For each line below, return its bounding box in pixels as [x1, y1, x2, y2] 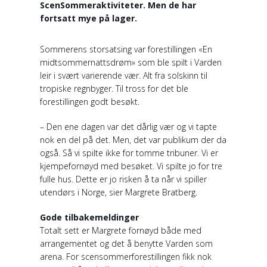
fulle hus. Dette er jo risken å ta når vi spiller [40, 173, 207, 185]
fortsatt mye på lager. [40, 12, 138, 24]
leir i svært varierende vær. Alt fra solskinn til [40, 69, 208, 81]
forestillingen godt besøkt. [40, 95, 140, 107]
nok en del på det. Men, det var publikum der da [40, 133, 227, 145]
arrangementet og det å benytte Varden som [40, 237, 213, 249]
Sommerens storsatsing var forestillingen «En [40, 43, 213, 55]
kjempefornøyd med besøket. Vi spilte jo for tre [40, 160, 223, 172]
